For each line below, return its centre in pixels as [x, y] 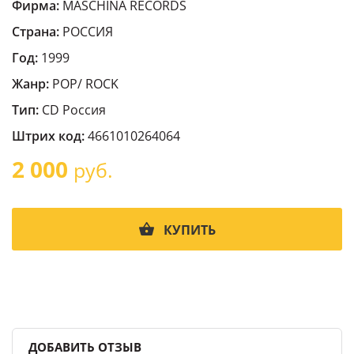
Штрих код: [48, 136]
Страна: [36, 32]
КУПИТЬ [189, 230]
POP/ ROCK [84, 84]
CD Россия [74, 110]
